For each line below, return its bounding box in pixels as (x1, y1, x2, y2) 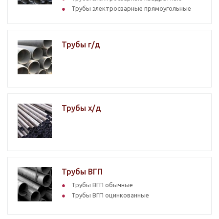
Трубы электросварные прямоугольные (71, 5, 191, 12)
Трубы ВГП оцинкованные (71, 192, 149, 198)
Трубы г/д (62, 40, 100, 49)
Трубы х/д (62, 104, 101, 112)
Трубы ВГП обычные (71, 181, 133, 188)
